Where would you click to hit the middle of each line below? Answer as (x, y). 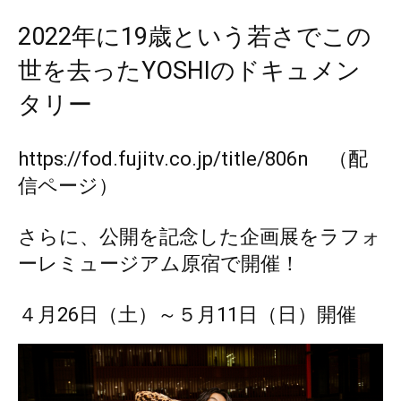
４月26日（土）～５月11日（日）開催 (187, 314)
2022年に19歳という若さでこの (195, 36)
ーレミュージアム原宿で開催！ (159, 263)
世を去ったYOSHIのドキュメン (189, 70)
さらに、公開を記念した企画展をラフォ (200, 236)
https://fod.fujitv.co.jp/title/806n (163, 158)
